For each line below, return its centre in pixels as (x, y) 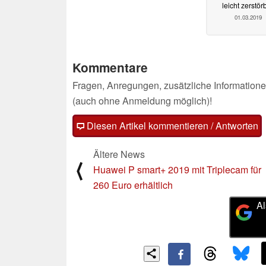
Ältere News (119, 154)
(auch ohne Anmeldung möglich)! (142, 100)
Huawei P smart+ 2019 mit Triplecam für (177, 169)
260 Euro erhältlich (133, 185)
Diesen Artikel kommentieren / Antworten (171, 125)
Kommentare (110, 67)
